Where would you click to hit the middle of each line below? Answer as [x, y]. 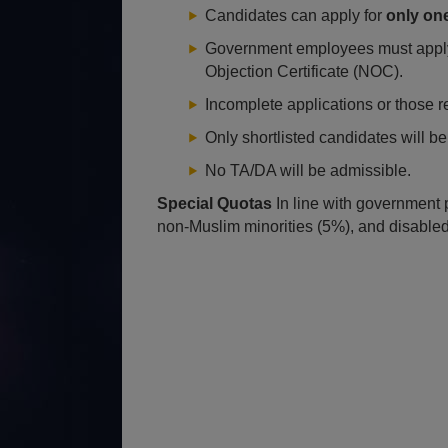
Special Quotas [214, 203]
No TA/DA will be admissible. [308, 170]
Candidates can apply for [295, 15]
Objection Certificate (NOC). [304, 71]
